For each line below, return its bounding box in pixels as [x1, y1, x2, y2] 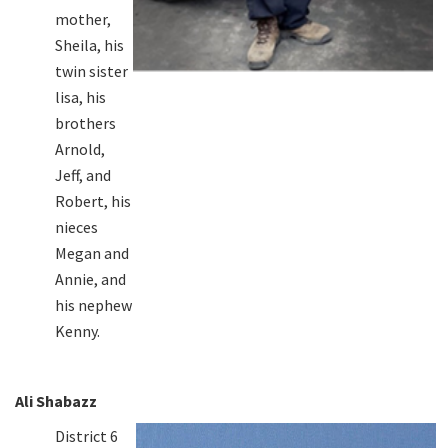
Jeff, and [55, 164, 111, 185]
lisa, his [55, 86, 106, 107]
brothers [55, 112, 116, 133]
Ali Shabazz [15, 390, 97, 411]
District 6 [55, 425, 118, 446]
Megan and [55, 242, 129, 263]
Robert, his [55, 190, 131, 211]
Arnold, [55, 138, 105, 159]
